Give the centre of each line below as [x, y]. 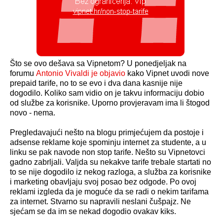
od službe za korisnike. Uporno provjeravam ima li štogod [110, 103]
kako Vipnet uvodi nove [167, 74]
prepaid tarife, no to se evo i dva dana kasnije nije [96, 83]
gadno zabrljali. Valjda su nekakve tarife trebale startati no [110, 162]
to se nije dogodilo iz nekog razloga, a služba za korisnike [110, 172]
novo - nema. [33, 113]
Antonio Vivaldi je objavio [81, 74]
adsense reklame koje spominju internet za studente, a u [108, 143]
